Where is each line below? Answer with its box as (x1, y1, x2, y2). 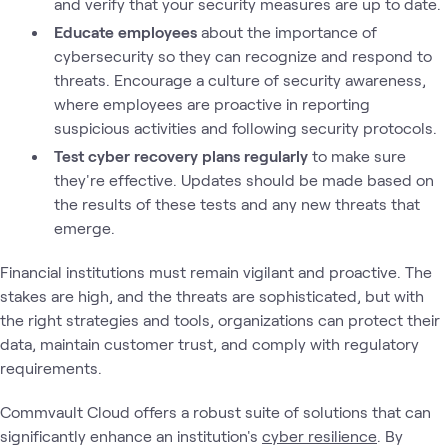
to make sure (308, 146, 406, 165)
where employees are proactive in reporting (53, 94, 370, 113)
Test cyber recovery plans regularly (54, 146, 308, 165)
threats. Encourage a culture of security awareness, (53, 70, 426, 89)
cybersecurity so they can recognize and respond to (53, 46, 432, 65)
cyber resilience (262, 426, 377, 445)
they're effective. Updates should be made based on (53, 170, 434, 189)
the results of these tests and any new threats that (53, 194, 420, 213)
